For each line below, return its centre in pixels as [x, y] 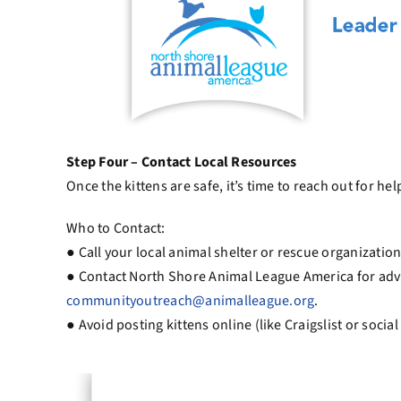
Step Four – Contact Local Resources [182, 162]
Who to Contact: [116, 229]
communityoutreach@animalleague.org [191, 301]
